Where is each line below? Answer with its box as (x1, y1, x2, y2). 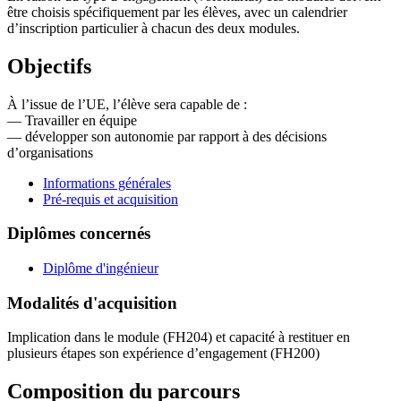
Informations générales (43, 175, 171, 191)
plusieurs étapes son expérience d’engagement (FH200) (7, 346, 320, 362)
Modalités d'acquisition (7, 293, 177, 312)
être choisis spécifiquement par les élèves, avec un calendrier (7, 4, 347, 20)
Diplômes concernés (7, 224, 150, 243)
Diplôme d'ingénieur (43, 260, 158, 276)
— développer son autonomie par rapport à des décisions (7, 128, 327, 144)
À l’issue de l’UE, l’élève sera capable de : (7, 96, 247, 112)
